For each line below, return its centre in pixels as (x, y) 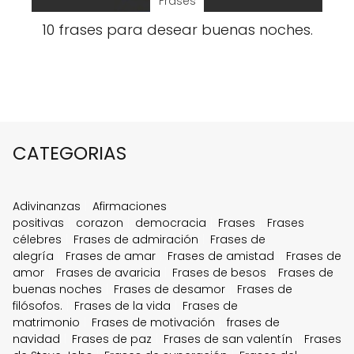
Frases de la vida (122, 306)
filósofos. (38, 306)
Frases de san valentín (228, 339)
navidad (36, 339)
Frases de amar (111, 256)
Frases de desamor (169, 289)
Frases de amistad (221, 256)
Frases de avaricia (108, 273)
